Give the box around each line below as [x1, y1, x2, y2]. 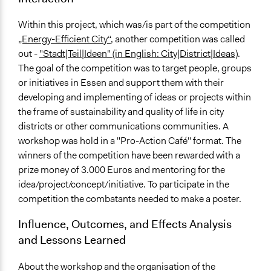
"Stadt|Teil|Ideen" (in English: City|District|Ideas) [39, 47, 238, 60]
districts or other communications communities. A [18, 120, 229, 133]
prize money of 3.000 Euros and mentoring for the [18, 163, 225, 177]
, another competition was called [111, 33, 245, 46]
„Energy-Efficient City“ [18, 33, 111, 46]
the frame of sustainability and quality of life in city [18, 105, 224, 119]
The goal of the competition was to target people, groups [18, 62, 252, 75]
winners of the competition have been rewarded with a [18, 149, 240, 162]
